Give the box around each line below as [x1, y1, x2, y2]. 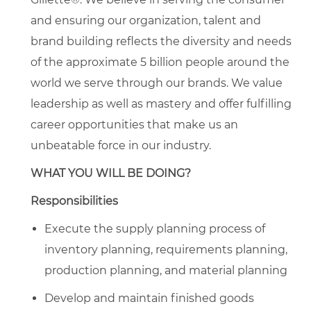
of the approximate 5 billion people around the [31, 55, 289, 69]
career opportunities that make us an [31, 117, 238, 131]
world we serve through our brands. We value [31, 76, 283, 90]
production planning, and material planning [44, 263, 287, 277]
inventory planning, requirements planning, [44, 242, 287, 256]
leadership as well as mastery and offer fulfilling [31, 96, 292, 110]
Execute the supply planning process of [44, 221, 265, 235]
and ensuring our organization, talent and [31, 13, 261, 27]
